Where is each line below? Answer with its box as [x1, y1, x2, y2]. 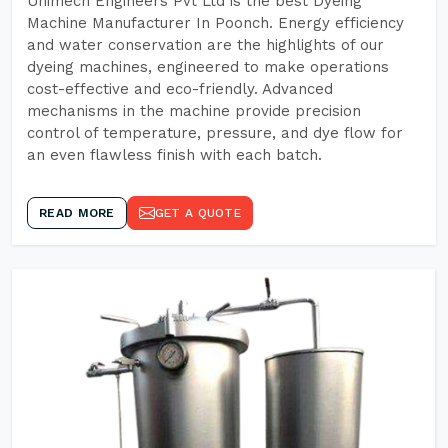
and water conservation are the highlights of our [27, 36, 384, 54]
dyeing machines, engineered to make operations [27, 58, 389, 76]
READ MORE [39, 206, 115, 220]
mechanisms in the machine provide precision [27, 102, 361, 120]
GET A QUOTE [154, 206, 241, 220]
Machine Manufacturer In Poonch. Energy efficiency [27, 14, 404, 32]
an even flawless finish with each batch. [27, 146, 322, 164]
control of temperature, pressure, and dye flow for [27, 124, 403, 142]
